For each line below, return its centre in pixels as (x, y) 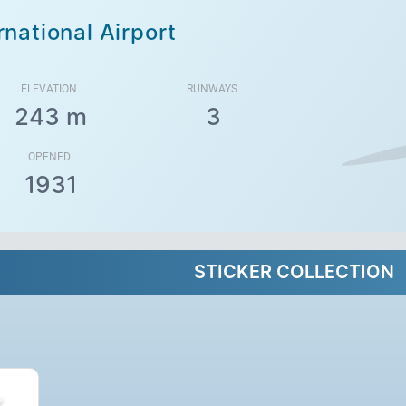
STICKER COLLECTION (294, 272)
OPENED (49, 157)
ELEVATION (49, 89)
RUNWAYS (212, 89)
